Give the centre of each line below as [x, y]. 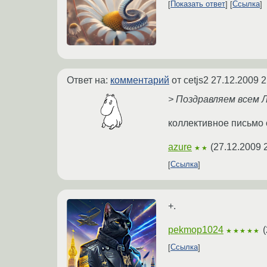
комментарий [140, 80]
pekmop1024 [196, 229]
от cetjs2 [190, 80]
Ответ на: [89, 80]
